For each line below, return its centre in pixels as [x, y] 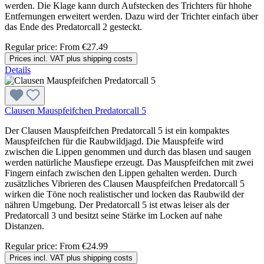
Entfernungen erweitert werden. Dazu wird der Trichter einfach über [131, 16]
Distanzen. [26, 226]
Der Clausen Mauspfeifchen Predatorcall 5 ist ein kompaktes [117, 130]
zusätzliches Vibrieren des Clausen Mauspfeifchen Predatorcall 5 [125, 183]
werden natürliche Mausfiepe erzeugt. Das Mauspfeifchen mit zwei [129, 162]
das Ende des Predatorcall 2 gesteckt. [75, 27]
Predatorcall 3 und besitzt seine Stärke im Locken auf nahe [113, 215]
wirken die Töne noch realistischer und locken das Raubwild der [124, 194]
